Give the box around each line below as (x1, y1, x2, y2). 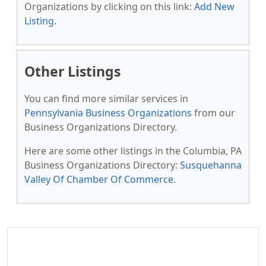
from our (192, 106, 235, 119)
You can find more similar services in (24, 92, 188, 105)
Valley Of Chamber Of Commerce (24, 173, 173, 186)
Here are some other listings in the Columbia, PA (24, 144, 242, 157)
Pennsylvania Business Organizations (24, 106, 192, 119)
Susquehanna (180, 159, 242, 172)
